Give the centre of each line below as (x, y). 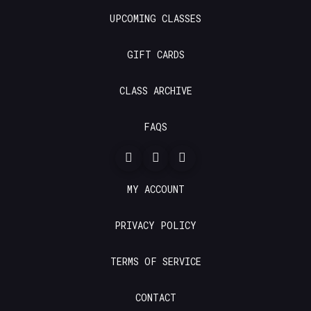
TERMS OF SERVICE (155, 262)
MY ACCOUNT (155, 190)
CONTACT (155, 298)
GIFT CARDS (155, 54)
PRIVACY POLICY (155, 226)
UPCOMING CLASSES (155, 18)
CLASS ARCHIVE (155, 90)
